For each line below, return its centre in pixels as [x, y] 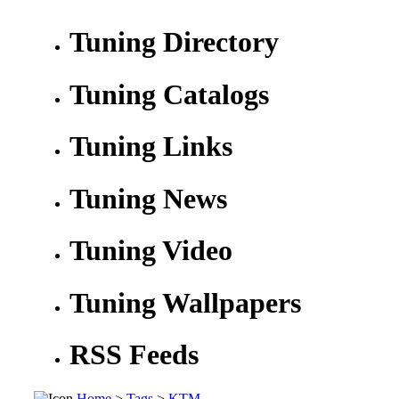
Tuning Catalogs [169, 94]
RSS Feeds [134, 355]
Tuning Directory [174, 42]
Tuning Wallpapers [185, 302]
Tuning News [148, 198]
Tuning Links [151, 147]
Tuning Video [151, 251]
